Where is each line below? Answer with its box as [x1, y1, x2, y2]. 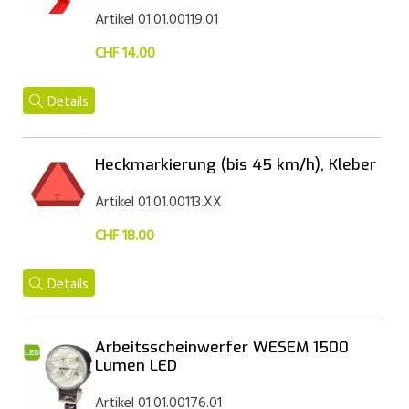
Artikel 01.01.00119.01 [94, 8, 218, 32]
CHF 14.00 [94, 42, 155, 66]
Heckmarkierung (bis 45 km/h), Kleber [94, 154, 376, 175]
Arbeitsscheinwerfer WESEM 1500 [94, 337, 349, 358]
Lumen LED [94, 355, 177, 376]
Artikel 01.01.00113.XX [94, 191, 222, 215]
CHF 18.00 [94, 225, 154, 248]
